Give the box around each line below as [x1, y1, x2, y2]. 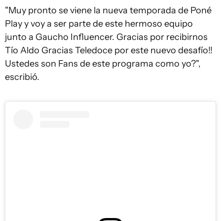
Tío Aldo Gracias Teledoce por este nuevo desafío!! [5, 45, 213, 56]
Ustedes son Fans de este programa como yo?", [5, 58, 201, 69]
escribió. [5, 72, 39, 82]
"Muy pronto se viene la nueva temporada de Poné [5, 5, 212, 16]
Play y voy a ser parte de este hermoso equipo [5, 18, 193, 29]
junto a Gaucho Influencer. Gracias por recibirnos [5, 32, 208, 42]
